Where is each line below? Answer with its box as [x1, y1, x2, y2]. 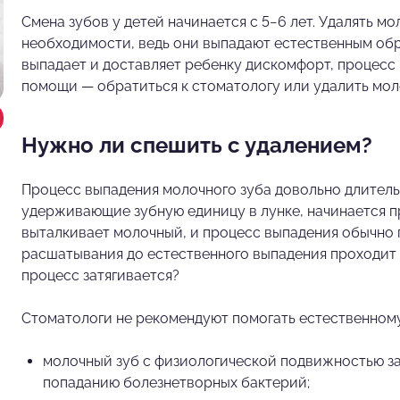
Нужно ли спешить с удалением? [21, 131, 372, 158]
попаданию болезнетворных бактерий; [43, 373, 310, 391]
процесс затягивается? [21, 266, 179, 284]
